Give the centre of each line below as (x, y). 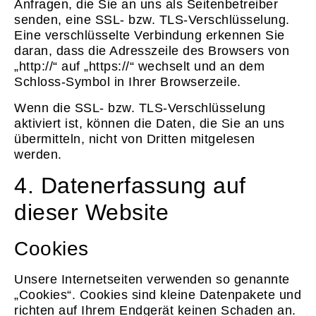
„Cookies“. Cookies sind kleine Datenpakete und (158, 295)
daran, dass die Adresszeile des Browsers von (152, 51)
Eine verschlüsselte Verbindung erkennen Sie (150, 36)
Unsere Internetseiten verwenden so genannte (152, 280)
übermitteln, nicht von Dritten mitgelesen (135, 139)
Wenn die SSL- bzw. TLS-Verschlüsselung (140, 108)
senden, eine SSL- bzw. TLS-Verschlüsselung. (152, 20)
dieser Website (91, 213)
